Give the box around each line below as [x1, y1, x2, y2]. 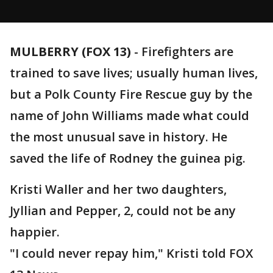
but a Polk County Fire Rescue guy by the [10, 86, 252, 102]
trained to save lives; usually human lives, [10, 65, 258, 81]
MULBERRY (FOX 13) [10, 43, 131, 60]
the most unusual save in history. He [10, 129, 227, 145]
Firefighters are [141, 43, 233, 60]
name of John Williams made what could [10, 107, 249, 124]
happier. [10, 224, 60, 240]
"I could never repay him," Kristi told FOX [10, 245, 253, 261]
